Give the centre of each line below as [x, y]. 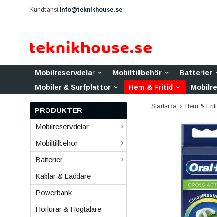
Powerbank [54, 193]
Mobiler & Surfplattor [73, 87]
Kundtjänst [45, 10]
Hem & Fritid [151, 87]
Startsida [164, 106]
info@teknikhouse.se [91, 10]
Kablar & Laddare [63, 176]
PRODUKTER [59, 110]
